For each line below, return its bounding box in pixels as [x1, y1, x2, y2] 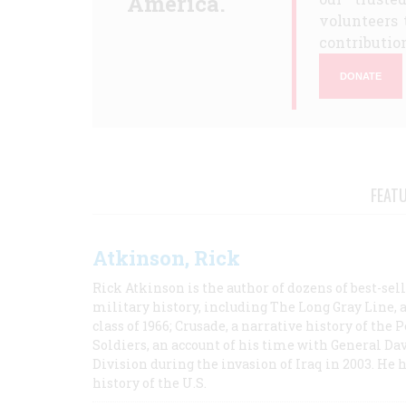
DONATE [340, 70, 382, 82]
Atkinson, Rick [92, 245, 240, 271]
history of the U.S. [92, 374, 207, 391]
